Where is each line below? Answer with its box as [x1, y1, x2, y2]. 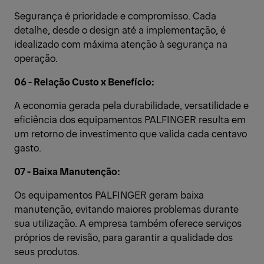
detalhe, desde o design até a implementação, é [14, 23, 226, 37]
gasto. [14, 141, 41, 154]
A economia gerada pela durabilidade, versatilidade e [14, 98, 249, 112]
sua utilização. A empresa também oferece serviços [14, 216, 242, 230]
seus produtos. [14, 245, 80, 258]
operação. [14, 51, 58, 65]
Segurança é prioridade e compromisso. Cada [14, 9, 216, 22]
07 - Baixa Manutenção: [14, 164, 120, 178]
